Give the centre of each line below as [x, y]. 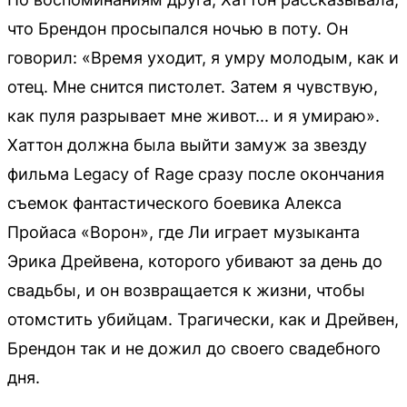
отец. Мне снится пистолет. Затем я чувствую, [193, 87]
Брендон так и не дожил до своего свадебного [194, 348]
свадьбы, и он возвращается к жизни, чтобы [186, 290]
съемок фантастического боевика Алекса [174, 203]
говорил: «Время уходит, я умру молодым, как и [203, 58]
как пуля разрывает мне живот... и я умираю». [194, 116]
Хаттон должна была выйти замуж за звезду [187, 145]
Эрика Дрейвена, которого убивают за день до [195, 261]
